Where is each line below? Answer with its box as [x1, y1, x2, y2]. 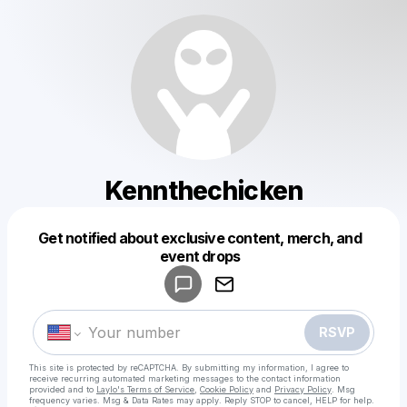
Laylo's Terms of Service [96, 384, 194, 394]
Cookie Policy [200, 384, 253, 394]
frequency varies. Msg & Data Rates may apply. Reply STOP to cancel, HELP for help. [29, 395, 374, 405]
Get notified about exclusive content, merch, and [38, 229, 362, 247]
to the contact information [236, 373, 341, 383]
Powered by [148, 243, 200, 254]
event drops [159, 247, 241, 265]
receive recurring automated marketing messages [29, 373, 233, 383]
